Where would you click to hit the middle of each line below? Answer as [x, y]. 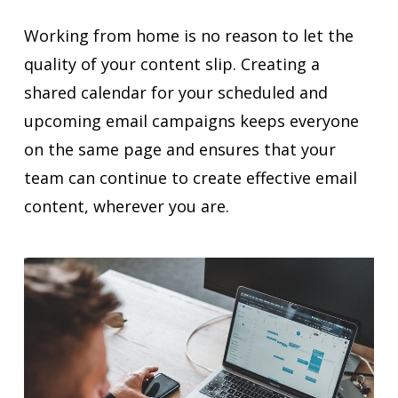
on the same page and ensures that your [179, 149]
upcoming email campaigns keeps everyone [191, 120]
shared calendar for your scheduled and [175, 92]
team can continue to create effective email [190, 177]
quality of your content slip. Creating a [171, 64]
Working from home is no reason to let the [188, 35]
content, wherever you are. [126, 206]
